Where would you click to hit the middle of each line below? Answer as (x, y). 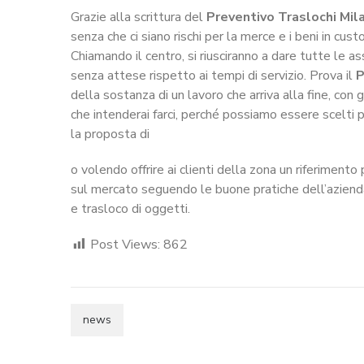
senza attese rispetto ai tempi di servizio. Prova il (213, 75)
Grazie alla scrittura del (139, 17)
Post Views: (125, 244)
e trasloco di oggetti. (130, 208)
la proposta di (110, 134)
